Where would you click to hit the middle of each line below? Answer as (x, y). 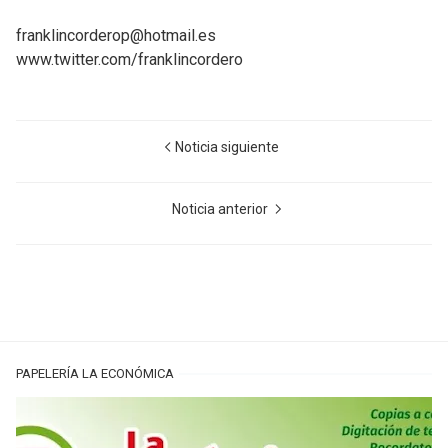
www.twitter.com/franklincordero (129, 59)
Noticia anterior (221, 209)
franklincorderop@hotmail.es (116, 35)
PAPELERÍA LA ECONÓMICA (95, 373)
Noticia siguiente (227, 147)
